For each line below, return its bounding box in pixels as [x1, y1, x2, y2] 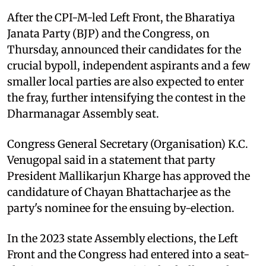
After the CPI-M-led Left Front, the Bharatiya [7, 10, 235, 24]
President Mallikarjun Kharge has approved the [7, 169, 250, 183]
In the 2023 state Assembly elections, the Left [7, 231, 238, 245]
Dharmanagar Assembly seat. [7, 106, 159, 121]
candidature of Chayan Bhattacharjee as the [7, 185, 230, 199]
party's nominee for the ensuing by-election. [7, 201, 235, 215]
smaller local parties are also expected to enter [7, 74, 244, 88]
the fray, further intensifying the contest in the [7, 90, 245, 104]
